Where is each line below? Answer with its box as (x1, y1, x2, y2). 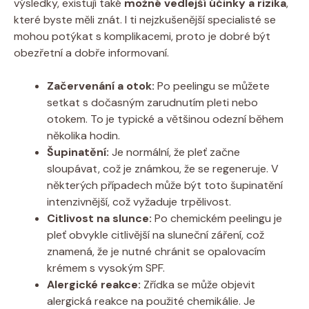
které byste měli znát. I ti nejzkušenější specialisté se (14, 12, 276, 27)
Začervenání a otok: (47, 78, 154, 93)
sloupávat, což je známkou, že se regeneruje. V (47, 161, 279, 176)
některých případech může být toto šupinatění (47, 177, 283, 192)
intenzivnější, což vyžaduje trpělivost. (47, 194, 231, 209)
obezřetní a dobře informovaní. (14, 45, 169, 60)
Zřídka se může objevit (141, 277, 255, 292)
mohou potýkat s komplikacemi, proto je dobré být (14, 28, 270, 43)
